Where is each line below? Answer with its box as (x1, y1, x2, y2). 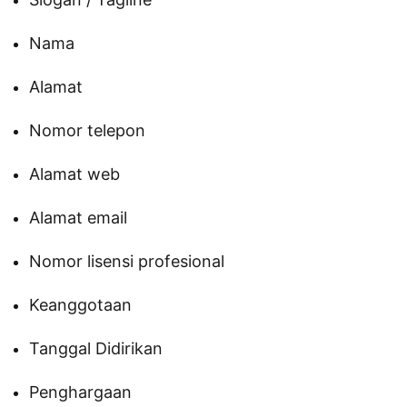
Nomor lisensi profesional (29, 252, 224, 272)
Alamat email (29, 208, 127, 228)
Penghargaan (29, 382, 132, 402)
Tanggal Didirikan (29, 339, 163, 359)
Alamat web (29, 164, 120, 184)
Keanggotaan (29, 295, 132, 315)
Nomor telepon (29, 121, 145, 141)
